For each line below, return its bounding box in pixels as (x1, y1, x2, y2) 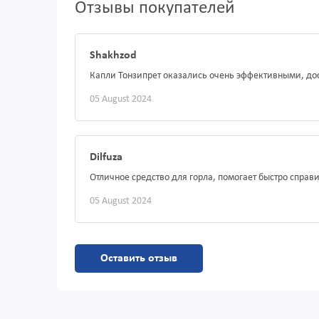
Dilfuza (90, 152, 122, 164)
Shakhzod (90, 50, 137, 62)
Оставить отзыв (100, 253, 177, 265)
